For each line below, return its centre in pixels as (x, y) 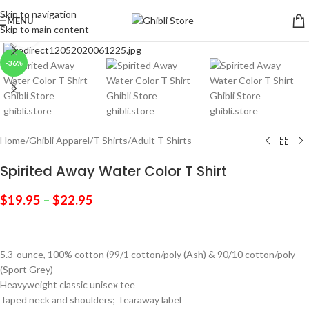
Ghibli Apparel (59, 140)
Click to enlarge (74, 32)
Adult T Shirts (161, 140)
